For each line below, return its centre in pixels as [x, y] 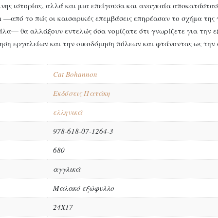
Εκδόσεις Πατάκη [82, 93]
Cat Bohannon [75, 74]
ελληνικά [68, 112]
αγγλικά [67, 169]
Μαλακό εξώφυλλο [84, 188]
